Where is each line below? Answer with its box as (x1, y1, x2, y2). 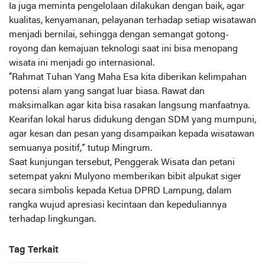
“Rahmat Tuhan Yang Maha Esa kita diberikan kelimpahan (9, 72, 247, 82)
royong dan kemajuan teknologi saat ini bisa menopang (9, 44, 238, 54)
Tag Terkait (9, 245, 59, 255)
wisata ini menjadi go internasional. (9, 58, 154, 68)
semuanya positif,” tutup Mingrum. (9, 143, 152, 153)
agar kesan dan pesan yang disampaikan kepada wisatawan (9, 129, 254, 139)
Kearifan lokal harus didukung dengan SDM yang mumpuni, (9, 115, 256, 125)
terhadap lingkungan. (9, 214, 96, 224)
